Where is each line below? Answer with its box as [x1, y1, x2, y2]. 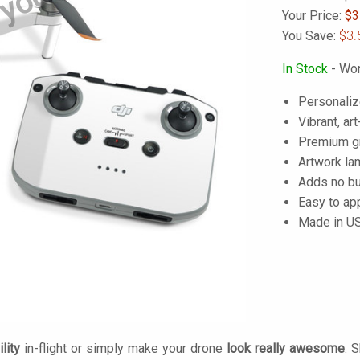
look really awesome [227, 341, 345, 356]
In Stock [282, 61, 328, 76]
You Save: [282, 28, 339, 43]
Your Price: [282, 8, 345, 23]
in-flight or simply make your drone [20, 341, 227, 356]
